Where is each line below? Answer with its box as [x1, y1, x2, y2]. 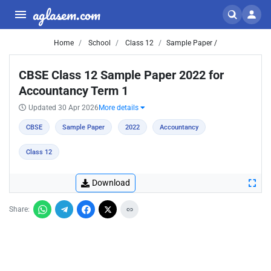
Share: [9, 205, 30, 214]
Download [92, 178, 130, 188]
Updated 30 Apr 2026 [28, 103, 99, 112]
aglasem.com [33, 2, 100, 26]
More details [99, 103, 140, 112]
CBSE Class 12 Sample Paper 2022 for [19, 68, 224, 82]
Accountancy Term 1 [19, 83, 128, 98]
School [87, 39, 111, 47]
